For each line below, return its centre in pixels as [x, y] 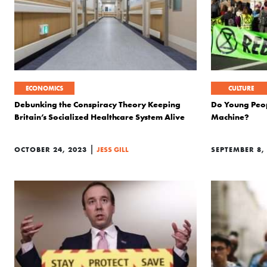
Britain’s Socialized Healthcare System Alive [100, 117]
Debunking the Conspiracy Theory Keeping [97, 104]
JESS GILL [113, 149]
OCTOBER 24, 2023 [51, 149]
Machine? [230, 117]
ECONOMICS [44, 88]
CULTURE [241, 88]
